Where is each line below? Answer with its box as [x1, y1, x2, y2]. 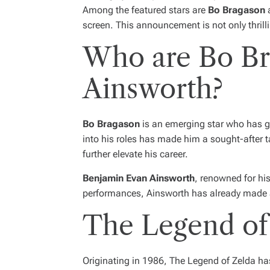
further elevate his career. [83, 148, 188, 160]
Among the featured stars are [83, 4, 208, 16]
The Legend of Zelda [169, 254, 256, 266]
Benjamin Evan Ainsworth [83, 172, 195, 184]
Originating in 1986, [83, 254, 169, 266]
